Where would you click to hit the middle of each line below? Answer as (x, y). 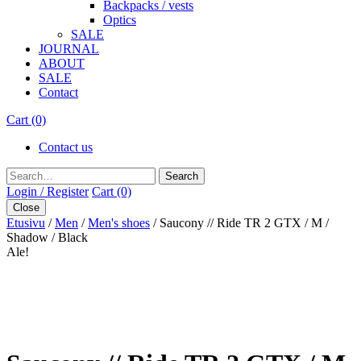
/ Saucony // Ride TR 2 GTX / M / (239, 223)
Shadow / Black (47, 237)
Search (23, 174)
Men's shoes (119, 223)
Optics (120, 20)
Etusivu (26, 223)
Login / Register (48, 191)
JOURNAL (69, 49)
